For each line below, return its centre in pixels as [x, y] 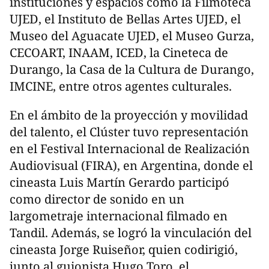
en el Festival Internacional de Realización [130, 148]
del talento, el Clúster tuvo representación [129, 131]
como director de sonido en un [97, 199]
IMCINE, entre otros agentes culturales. [121, 86]
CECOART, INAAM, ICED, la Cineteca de [119, 52]
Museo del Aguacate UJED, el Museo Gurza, [132, 35]
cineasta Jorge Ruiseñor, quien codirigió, [124, 249]
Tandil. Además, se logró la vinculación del [131, 232]
